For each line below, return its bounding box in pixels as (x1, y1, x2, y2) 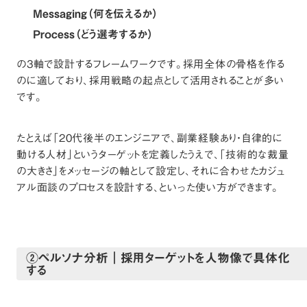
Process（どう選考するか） (33, 23, 153, 46)
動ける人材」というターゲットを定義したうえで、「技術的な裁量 (16, 144, 289, 165)
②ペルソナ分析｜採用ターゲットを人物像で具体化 (26, 245, 290, 271)
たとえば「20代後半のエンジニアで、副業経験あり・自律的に (16, 127, 283, 149)
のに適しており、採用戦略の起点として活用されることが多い (16, 70, 284, 91)
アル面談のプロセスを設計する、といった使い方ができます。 (16, 177, 279, 198)
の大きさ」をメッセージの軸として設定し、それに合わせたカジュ (16, 160, 286, 182)
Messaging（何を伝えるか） (33, 3, 158, 25)
